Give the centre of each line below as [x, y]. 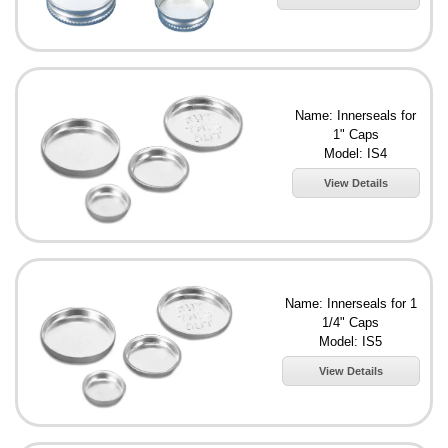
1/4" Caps [351, 322]
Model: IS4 [356, 154]
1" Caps [355, 135]
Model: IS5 [351, 341]
